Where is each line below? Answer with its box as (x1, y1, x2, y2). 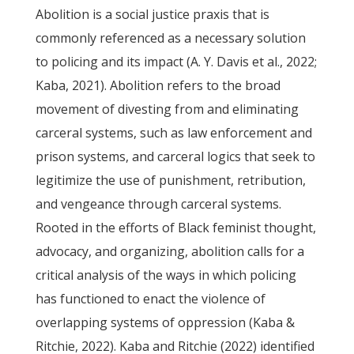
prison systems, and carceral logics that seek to (35, 148, 315, 165)
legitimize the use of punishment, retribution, (35, 171, 306, 189)
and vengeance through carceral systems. (35, 195, 281, 213)
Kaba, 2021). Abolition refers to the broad (35, 77, 281, 94)
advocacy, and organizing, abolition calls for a (35, 243, 304, 260)
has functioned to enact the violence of (35, 290, 265, 307)
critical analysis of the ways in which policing (35, 266, 296, 284)
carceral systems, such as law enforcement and (35, 124, 312, 141)
